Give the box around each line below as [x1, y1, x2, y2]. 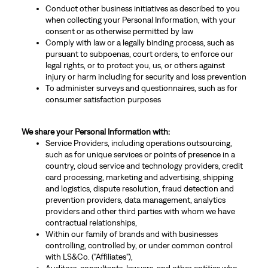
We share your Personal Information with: [21, 127, 170, 136]
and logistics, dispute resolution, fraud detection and [45, 184, 234, 193]
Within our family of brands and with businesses [45, 229, 218, 239]
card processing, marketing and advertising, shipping [45, 172, 233, 182]
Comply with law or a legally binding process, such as [45, 38, 234, 47]
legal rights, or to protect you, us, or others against [45, 60, 225, 70]
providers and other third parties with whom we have [45, 206, 235, 216]
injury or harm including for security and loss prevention [45, 72, 246, 81]
